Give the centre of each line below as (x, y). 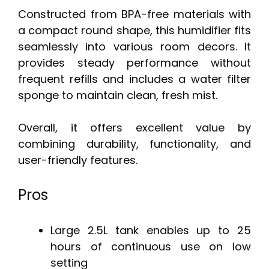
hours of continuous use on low (151, 246)
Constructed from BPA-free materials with (134, 14)
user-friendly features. (78, 160)
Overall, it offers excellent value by (134, 127)
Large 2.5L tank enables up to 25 (151, 230)
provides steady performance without (134, 62)
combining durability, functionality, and (134, 144)
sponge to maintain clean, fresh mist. (118, 95)
